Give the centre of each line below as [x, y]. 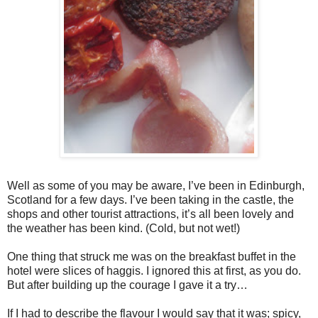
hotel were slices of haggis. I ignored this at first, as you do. [154, 270]
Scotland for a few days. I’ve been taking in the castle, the [150, 199]
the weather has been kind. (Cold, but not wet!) [124, 228]
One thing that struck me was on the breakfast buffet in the [152, 256]
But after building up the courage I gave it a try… [127, 285]
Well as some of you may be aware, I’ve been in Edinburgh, [156, 185]
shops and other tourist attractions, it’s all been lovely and [150, 214]
